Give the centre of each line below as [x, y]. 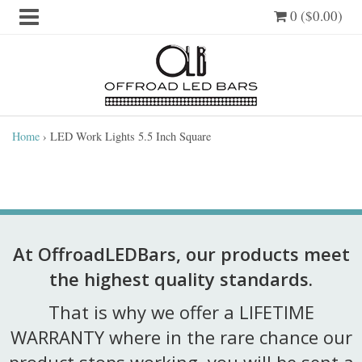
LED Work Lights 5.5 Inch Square [130, 136]
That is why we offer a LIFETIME [181, 312]
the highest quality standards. [181, 279]
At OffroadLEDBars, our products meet [181, 254]
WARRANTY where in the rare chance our [181, 337]
